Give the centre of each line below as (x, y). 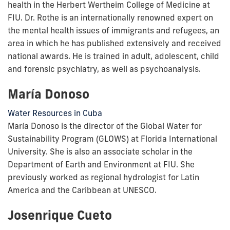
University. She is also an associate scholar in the (100, 151)
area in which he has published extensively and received (114, 43)
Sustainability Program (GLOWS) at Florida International (112, 138)
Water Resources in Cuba (55, 113)
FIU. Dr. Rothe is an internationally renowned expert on (110, 17)
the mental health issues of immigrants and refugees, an (113, 30)
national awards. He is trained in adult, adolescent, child (113, 56)
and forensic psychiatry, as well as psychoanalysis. (104, 69)
